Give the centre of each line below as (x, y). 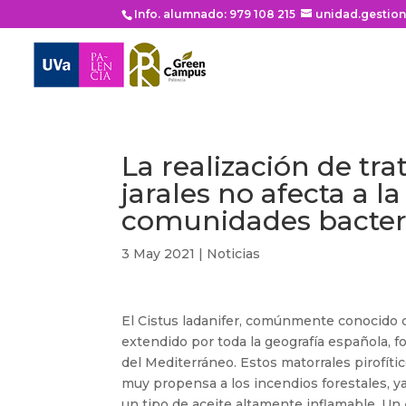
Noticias (234, 254)
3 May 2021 (159, 254)
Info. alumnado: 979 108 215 (215, 14)
